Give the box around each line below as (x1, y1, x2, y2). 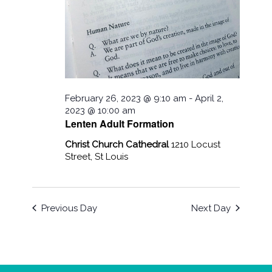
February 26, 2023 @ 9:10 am (65, 92, 187, 104)
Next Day (191, 202, 231, 214)
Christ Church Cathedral (65, 138, 172, 150)
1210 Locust (171, 138, 221, 150)
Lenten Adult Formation (65, 116, 175, 131)
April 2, (195, 92, 224, 104)
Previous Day (41, 202, 98, 214)
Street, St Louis (65, 151, 129, 162)
